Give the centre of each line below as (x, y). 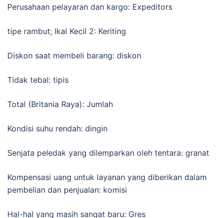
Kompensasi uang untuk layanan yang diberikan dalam (107, 177)
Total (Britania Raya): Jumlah (60, 104)
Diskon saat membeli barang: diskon (74, 55)
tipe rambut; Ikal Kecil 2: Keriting (67, 31)
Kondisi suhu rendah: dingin (57, 128)
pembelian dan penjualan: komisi (67, 190)
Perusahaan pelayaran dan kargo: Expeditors (90, 7)
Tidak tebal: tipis (38, 80)
